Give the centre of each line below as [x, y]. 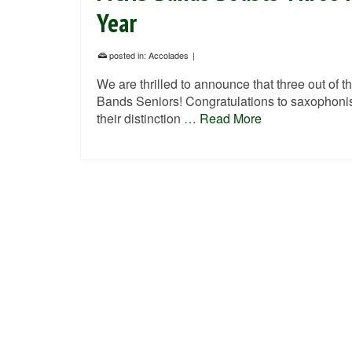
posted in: [128, 55]
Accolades [169, 55]
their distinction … [148, 118]
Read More [231, 118]
